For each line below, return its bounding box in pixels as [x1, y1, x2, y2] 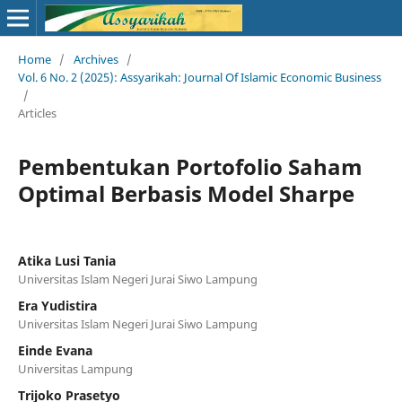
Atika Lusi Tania [17, 251, 116, 269]
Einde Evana [17, 341, 92, 359]
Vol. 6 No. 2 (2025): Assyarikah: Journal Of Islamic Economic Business [17, 68, 381, 85]
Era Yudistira [17, 296, 97, 314]
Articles [17, 104, 57, 121]
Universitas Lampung [17, 360, 133, 377]
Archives [73, 50, 118, 67]
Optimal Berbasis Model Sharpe [17, 178, 354, 208]
